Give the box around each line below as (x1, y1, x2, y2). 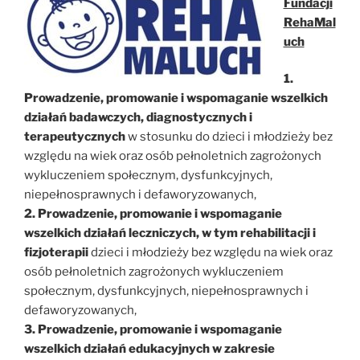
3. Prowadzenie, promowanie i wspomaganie (24, 322, 282, 337)
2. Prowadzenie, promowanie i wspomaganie (24, 207, 282, 221)
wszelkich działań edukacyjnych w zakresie (24, 342, 275, 356)
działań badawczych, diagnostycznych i (24, 110, 252, 125)
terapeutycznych (24, 129, 125, 144)
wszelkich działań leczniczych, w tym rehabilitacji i (24, 226, 316, 240)
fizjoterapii (24, 245, 91, 260)
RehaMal (283, 14, 336, 30)
